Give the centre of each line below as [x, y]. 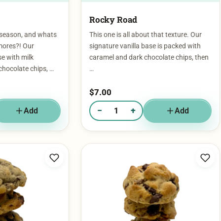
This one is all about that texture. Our [146, 16]
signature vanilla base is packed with [145, 27]
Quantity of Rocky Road [128, 96]
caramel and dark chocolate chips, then [149, 38]
